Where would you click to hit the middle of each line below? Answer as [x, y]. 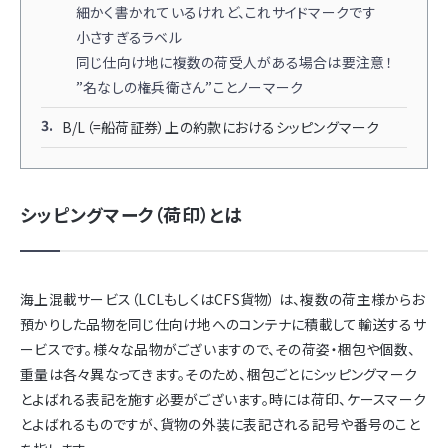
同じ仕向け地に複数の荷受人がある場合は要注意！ [233, 62]
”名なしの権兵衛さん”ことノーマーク [189, 87]
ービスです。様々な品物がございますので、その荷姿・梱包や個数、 [218, 349]
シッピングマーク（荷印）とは [131, 215]
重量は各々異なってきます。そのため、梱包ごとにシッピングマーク [219, 374]
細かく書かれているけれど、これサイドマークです [225, 12]
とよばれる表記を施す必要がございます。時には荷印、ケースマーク [223, 399]
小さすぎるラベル [128, 37]
